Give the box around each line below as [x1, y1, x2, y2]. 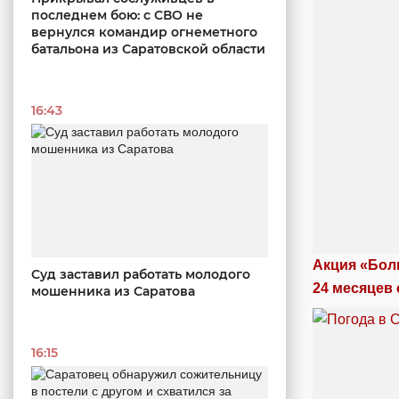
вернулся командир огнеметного [31, 24, 257, 41]
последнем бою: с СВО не [31, 7, 203, 24]
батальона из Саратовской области [31, 41, 265, 58]
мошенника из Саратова [31, 283, 195, 299]
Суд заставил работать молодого [31, 266, 250, 282]
